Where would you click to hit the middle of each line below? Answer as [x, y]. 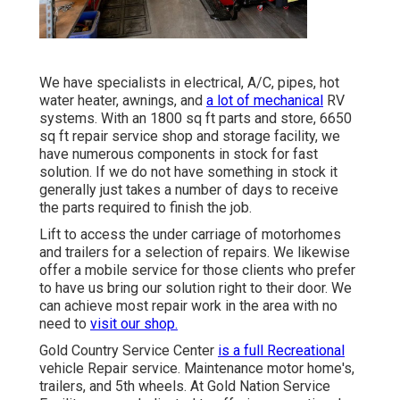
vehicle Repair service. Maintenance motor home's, [197, 369]
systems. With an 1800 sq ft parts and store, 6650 [196, 119]
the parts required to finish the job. [146, 208]
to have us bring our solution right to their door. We [196, 288]
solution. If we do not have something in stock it [188, 172]
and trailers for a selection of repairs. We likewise [195, 253]
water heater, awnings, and [123, 101]
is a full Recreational [281, 351]
